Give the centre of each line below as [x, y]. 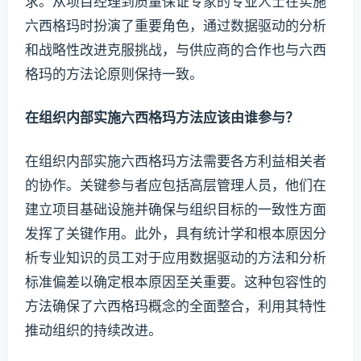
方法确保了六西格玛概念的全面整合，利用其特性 [176, 306]
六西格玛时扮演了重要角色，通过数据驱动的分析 [176, 26]
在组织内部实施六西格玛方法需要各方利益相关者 [176, 161]
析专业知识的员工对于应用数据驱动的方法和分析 [176, 257]
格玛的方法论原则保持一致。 [114, 75]
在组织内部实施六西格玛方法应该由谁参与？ [162, 118]
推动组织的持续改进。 [93, 330]
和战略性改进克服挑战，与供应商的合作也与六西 [176, 50]
